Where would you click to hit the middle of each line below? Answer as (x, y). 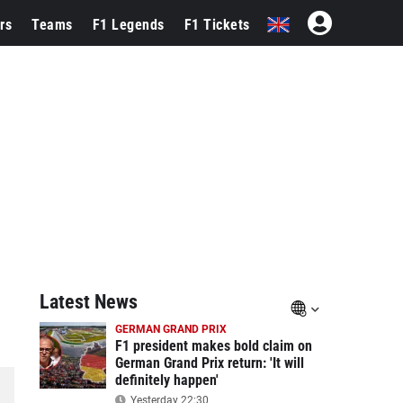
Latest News (88, 302)
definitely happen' (166, 380)
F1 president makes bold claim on (213, 346)
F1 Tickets (217, 25)
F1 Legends (128, 25)
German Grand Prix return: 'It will (209, 363)
